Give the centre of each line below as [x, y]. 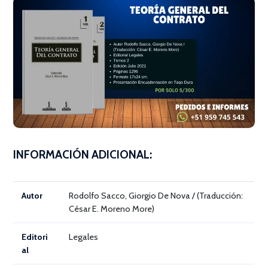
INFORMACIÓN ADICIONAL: [83, 155]
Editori [35, 237]
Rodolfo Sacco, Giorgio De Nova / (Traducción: [156, 196]
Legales [84, 237]
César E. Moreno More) [112, 209]
